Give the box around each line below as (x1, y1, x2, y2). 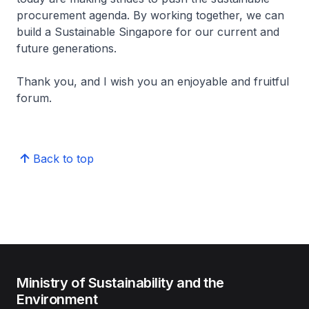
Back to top (33, 152, 94, 166)
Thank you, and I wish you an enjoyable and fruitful (17, 74, 289, 88)
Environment (17, 291, 98, 308)
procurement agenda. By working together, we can (17, 8, 284, 22)
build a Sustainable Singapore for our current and (17, 25, 279, 39)
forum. (17, 91, 52, 105)
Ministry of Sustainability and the (17, 275, 225, 291)
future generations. (17, 41, 117, 55)
